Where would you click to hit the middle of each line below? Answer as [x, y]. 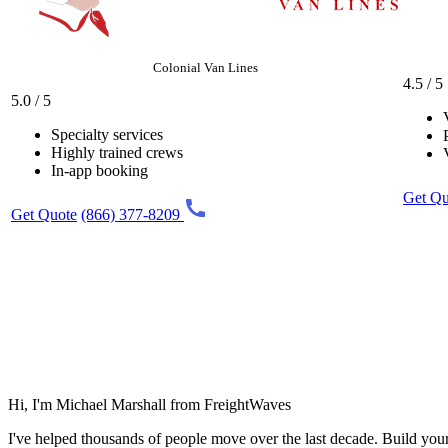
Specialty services [107, 134]
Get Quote [44, 214]
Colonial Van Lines [205, 67]
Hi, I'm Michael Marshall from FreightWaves [149, 404]
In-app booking [99, 170]
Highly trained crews [117, 152]
